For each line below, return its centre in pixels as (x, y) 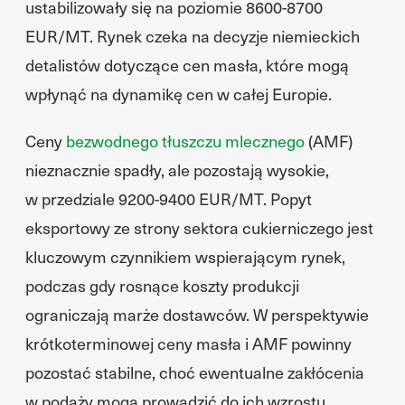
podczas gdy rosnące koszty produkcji (162, 285)
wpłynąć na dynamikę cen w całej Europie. (179, 94)
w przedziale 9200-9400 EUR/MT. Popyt (169, 198)
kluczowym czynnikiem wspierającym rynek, (185, 256)
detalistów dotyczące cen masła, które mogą (187, 65)
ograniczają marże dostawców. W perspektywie (197, 314)
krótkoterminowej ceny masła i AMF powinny (188, 343)
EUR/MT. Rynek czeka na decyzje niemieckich (193, 36)
